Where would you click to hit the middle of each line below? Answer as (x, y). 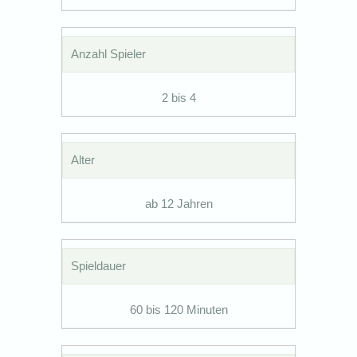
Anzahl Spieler (109, 53)
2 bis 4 (178, 97)
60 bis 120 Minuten (178, 309)
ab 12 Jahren (178, 203)
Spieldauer (99, 265)
